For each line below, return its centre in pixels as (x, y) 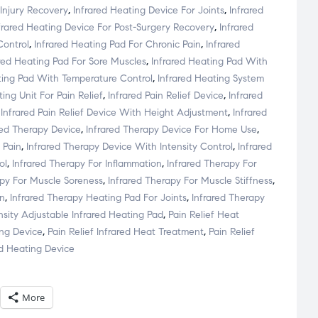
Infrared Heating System (211, 79)
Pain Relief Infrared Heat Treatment (126, 232)
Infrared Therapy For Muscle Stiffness (190, 181)
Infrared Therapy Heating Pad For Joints (98, 198)
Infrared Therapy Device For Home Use (171, 130)
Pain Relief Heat (204, 215)
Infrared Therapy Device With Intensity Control (130, 147)
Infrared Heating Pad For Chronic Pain (117, 45)
